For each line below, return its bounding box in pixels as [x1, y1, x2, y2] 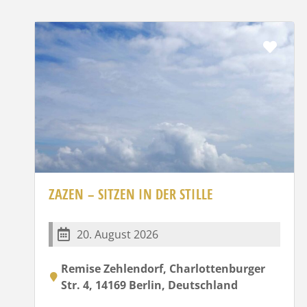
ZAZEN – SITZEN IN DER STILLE [49, 184, 213, 204]
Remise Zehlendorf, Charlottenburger [61, 260, 265, 276]
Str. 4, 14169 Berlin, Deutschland [61, 277, 238, 293]
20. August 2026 [77, 226, 158, 242]
